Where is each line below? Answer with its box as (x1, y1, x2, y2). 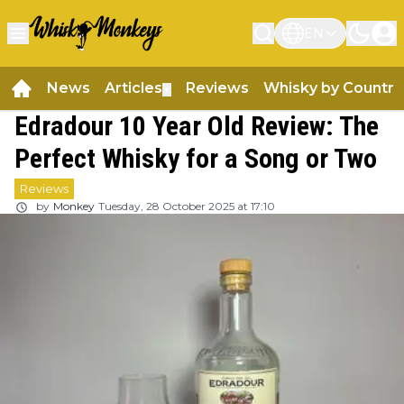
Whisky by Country (263, 79, 402, 97)
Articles (105, 79, 162, 97)
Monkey (53, 199, 95, 214)
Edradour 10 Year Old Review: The (14, 110, 379, 142)
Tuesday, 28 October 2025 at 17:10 (98, 199, 275, 214)
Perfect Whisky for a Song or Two (14, 142, 377, 175)
